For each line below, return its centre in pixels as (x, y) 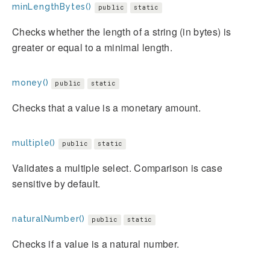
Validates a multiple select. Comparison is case (118, 168)
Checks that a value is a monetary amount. (107, 107)
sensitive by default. (56, 183)
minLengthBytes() (52, 6)
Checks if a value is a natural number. (96, 243)
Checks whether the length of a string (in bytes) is (122, 31)
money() (30, 82)
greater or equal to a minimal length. (92, 47)
